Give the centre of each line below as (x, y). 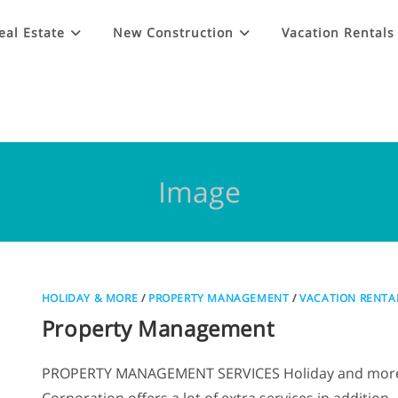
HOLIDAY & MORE (90, 298)
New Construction (173, 32)
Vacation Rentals (338, 32)
